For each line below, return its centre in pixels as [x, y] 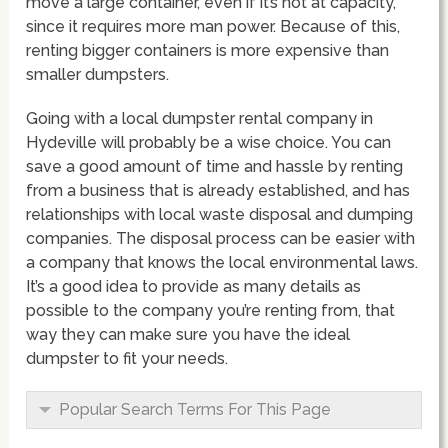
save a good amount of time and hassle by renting [215, 166]
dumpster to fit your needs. [127, 358]
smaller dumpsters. [98, 74]
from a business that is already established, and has [218, 190]
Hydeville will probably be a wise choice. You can [209, 142]
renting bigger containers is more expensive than [208, 50]
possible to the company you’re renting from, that [211, 310]
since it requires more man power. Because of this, [213, 26]
